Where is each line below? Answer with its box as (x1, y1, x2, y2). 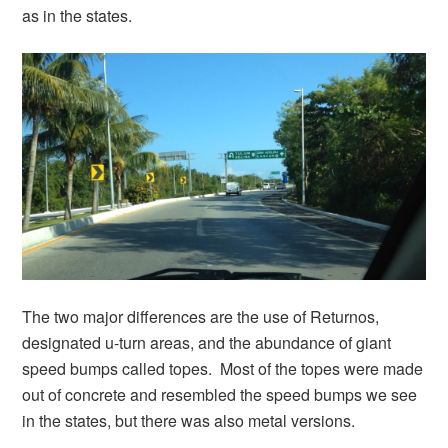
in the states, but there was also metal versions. (22, 409, 356, 433)
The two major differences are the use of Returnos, (22, 305, 380, 329)
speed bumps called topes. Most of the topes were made (22, 357, 424, 381)
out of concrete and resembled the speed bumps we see (22, 383, 418, 407)
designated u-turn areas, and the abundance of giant (22, 331, 392, 355)
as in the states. (22, 4, 133, 28)
